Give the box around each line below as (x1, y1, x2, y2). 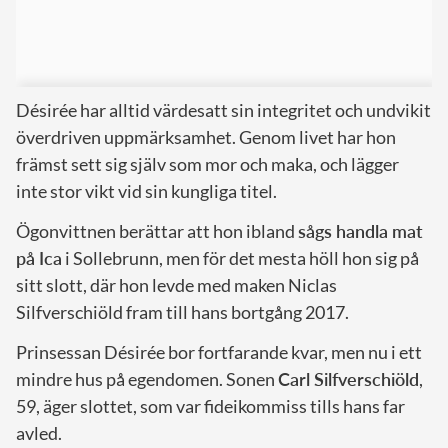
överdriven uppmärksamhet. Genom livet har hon (16, 125, 396, 148)
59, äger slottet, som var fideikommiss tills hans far (16, 394, 405, 417)
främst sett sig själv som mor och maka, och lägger (16, 152, 399, 175)
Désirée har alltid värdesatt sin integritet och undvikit (16, 98, 431, 121)
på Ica (16, 246, 62, 269)
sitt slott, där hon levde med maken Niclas (16, 273, 337, 296)
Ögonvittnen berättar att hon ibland (16, 219, 298, 242)
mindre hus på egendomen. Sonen (16, 367, 278, 390)
